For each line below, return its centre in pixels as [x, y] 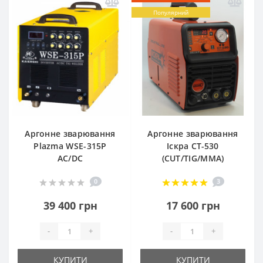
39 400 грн [70, 205]
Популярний [171, 12]
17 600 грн [193, 205]
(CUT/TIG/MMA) [193, 158]
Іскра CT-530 [193, 146]
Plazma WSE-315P [70, 146]
